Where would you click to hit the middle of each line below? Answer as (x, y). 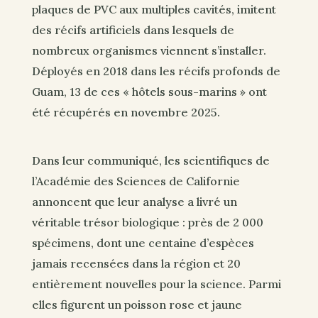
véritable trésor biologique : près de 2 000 (147, 222)
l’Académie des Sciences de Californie (136, 181)
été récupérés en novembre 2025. (126, 113)
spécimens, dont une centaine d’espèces (143, 242)
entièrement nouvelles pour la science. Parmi (156, 284)
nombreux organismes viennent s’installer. (149, 51)
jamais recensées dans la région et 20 (136, 263)
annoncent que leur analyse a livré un (134, 201)
